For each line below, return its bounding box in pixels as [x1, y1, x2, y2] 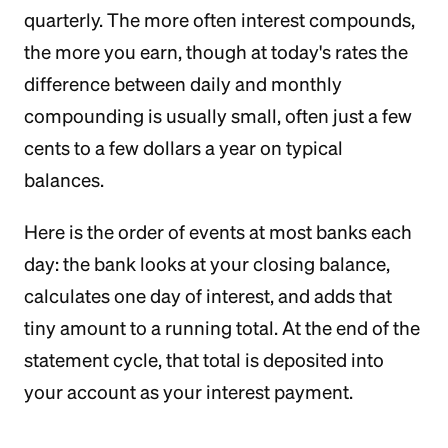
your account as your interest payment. [24, 381, 353, 403]
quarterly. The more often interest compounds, [24, 9, 415, 31]
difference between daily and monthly [24, 73, 342, 95]
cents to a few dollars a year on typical [24, 137, 343, 159]
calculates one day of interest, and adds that [24, 285, 392, 307]
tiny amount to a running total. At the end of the [24, 317, 420, 339]
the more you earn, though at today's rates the [24, 41, 408, 63]
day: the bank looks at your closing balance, [24, 253, 390, 275]
